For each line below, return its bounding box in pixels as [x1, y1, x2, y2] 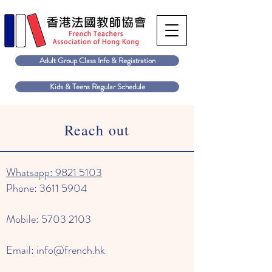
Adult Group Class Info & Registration [39, 55, 155, 66]
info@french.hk [36, 242, 105, 258]
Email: [6, 242, 36, 258]
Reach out [64, 120, 130, 140]
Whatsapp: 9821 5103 [6, 165, 102, 180]
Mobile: [6, 211, 41, 227]
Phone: [6, 180, 39, 196]
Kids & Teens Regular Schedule [49, 81, 145, 92]
